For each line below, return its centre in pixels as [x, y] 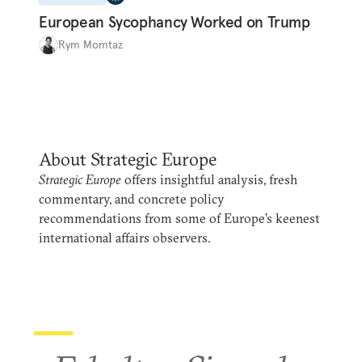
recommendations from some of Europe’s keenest [179, 218]
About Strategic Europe [128, 159]
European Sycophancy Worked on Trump [175, 21]
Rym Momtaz [90, 45]
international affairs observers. [125, 237]
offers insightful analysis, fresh [209, 179]
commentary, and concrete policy [132, 198]
